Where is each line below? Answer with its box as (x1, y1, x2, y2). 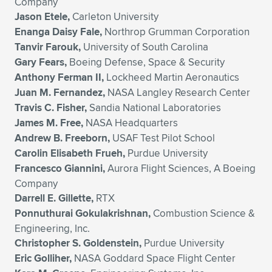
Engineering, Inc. (15, 221, 90, 236)
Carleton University (70, 9, 158, 24)
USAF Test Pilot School (110, 131, 215, 145)
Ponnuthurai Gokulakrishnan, (15, 206, 151, 221)
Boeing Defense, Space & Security (67, 55, 225, 69)
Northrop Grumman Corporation (102, 24, 250, 39)
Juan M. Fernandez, (15, 85, 105, 100)
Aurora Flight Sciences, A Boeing (105, 161, 256, 175)
